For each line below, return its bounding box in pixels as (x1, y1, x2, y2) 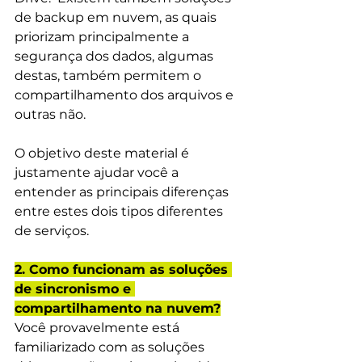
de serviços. (15, 222, 89, 238)
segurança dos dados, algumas (15, 48, 217, 64)
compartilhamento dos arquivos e (15, 86, 237, 103)
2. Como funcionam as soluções (15, 261, 232, 277)
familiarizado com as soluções (15, 339, 208, 355)
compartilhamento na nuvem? (15, 300, 221, 316)
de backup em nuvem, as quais (15, 9, 220, 25)
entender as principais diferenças (15, 183, 232, 200)
